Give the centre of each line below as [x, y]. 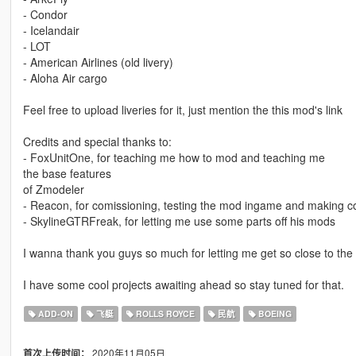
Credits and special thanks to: [97, 142]
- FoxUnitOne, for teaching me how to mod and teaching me [174, 158]
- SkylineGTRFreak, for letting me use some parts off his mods [179, 221]
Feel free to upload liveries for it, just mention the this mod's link [182, 110]
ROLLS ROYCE [164, 314]
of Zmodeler [53, 190]
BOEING [273, 314]
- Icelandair [51, 31]
